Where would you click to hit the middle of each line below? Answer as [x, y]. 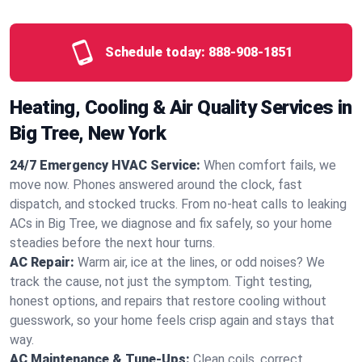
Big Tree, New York [88, 133]
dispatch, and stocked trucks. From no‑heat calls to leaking [178, 204]
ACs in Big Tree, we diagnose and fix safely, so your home [171, 223]
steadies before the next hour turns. [112, 243]
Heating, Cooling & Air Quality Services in [181, 107]
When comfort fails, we [270, 165]
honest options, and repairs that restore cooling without [168, 301]
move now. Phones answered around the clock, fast [156, 185]
